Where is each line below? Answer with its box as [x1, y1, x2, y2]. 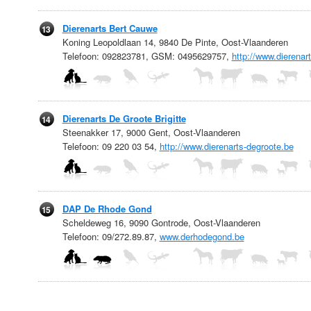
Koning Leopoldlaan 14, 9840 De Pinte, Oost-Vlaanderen [62, 35, 288, 49]
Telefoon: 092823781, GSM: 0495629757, [62, 49, 232, 62]
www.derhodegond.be [159, 230, 244, 243]
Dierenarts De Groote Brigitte [62, 112, 186, 125]
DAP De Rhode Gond [62, 202, 152, 215]
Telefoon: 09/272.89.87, [62, 230, 160, 243]
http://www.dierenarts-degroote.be [159, 140, 294, 153]
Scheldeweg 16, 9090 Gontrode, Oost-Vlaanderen [62, 216, 260, 229]
